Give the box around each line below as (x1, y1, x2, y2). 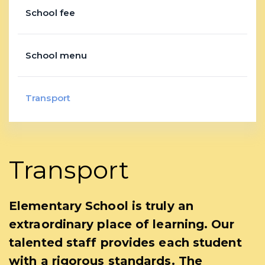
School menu (25, 50, 88, 62)
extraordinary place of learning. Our (9, 217, 234, 232)
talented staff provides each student (9, 235, 242, 250)
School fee (25, 7, 75, 19)
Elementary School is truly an (9, 199, 193, 214)
